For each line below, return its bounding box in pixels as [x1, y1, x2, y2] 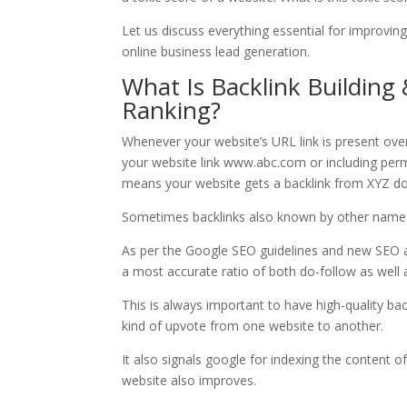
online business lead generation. [122, 42, 311, 60]
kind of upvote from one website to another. [122, 316, 384, 334]
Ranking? [122, 93, 222, 126]
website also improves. [122, 371, 257, 389]
